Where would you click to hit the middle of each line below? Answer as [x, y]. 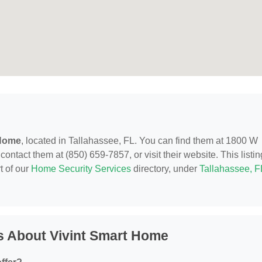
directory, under [165, 169]
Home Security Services [81, 169]
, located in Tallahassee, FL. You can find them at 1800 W [139, 141]
